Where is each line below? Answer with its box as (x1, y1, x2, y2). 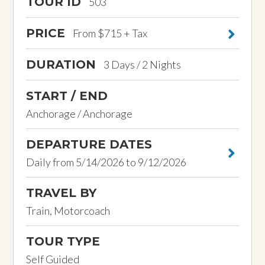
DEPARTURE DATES (25, 137, 152, 151)
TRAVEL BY (25, 185, 96, 200)
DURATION (25, 57, 96, 72)
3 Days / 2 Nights (101, 57, 181, 71)
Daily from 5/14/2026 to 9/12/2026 (25, 155, 186, 169)
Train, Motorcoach (25, 203, 110, 217)
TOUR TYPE (25, 234, 100, 248)
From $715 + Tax (70, 26, 147, 40)
